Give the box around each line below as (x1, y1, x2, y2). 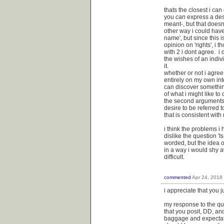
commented (164, 174, 191, 180)
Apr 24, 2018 (192, 174, 222, 180)
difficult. (164, 153, 187, 160)
